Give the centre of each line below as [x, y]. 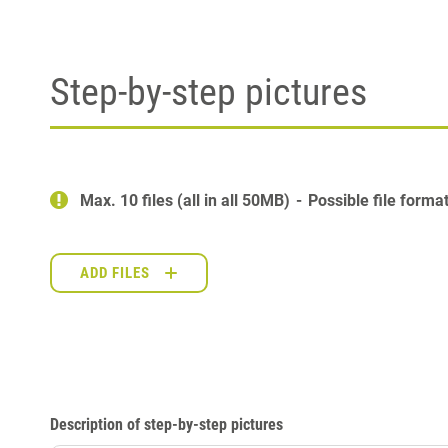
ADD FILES [115, 272]
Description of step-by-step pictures [166, 424]
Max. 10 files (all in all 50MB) [187, 200]
